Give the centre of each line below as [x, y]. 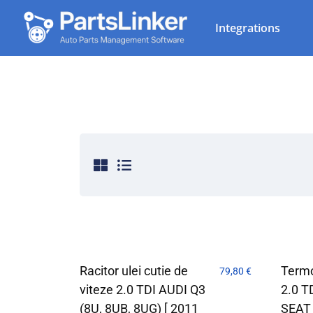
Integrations [248, 28]
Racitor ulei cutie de [134, 270]
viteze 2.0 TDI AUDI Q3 [143, 289]
